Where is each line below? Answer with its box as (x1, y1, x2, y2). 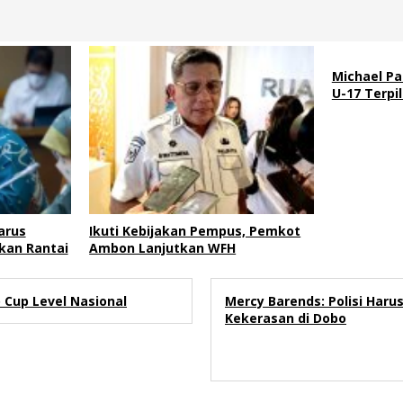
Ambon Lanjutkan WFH (89, 239, 237, 257)
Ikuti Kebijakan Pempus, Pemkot (89, 222, 301, 240)
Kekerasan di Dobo (225, 309, 346, 327)
